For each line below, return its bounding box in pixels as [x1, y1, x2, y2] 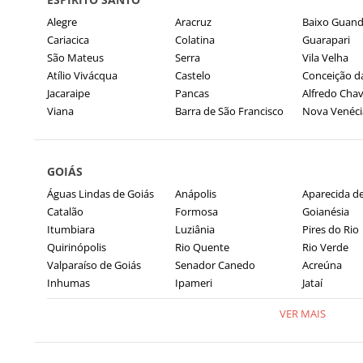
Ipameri [174, 275, 212, 290]
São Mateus [47, 50, 104, 65]
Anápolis [174, 186, 216, 201]
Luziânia [174, 222, 215, 237]
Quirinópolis [47, 240, 106, 254]
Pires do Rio [302, 222, 359, 237]
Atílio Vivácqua [47, 68, 117, 83]
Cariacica [47, 32, 89, 47]
